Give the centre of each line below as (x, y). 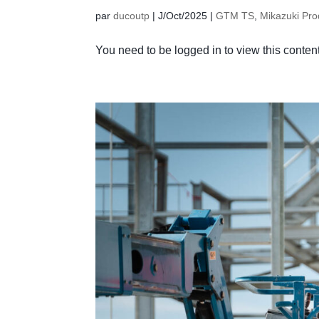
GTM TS (235, 15)
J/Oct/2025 (183, 15)
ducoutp (132, 15)
